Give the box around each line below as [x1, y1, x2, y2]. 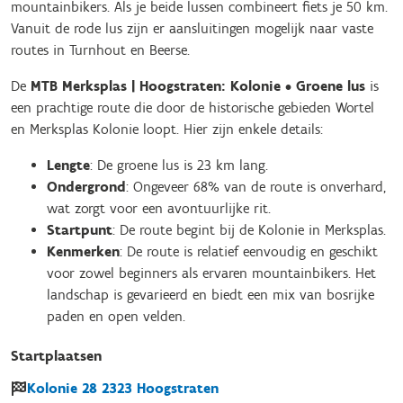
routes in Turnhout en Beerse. [11, 41, 190, 58]
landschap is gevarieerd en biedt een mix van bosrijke [47, 286, 374, 303]
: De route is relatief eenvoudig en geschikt [120, 243, 378, 260]
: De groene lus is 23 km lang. [90, 157, 268, 174]
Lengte [47, 157, 90, 174]
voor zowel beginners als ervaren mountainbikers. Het [47, 264, 376, 282]
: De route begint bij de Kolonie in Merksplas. [112, 221, 386, 238]
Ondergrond [47, 178, 126, 195]
